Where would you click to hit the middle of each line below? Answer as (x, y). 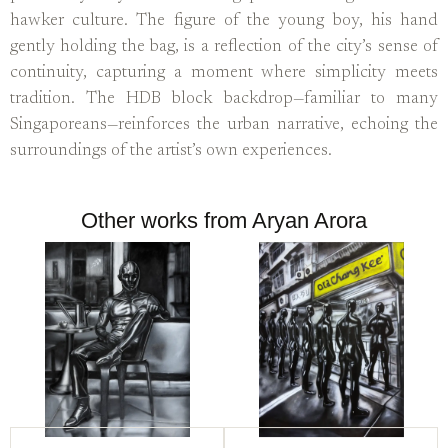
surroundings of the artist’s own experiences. (171, 152)
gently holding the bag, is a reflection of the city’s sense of (224, 48)
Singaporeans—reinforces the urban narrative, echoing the (224, 126)
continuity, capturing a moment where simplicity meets (224, 74)
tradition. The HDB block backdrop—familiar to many (224, 100)
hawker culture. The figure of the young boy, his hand (224, 22)
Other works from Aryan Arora (224, 220)
